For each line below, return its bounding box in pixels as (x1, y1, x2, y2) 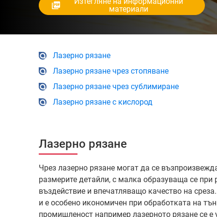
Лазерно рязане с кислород (52, 97, 153, 107)
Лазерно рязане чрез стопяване (52, 66, 169, 76)
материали (109, 4, 148, 14)
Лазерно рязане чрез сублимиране (52, 82, 179, 91)
